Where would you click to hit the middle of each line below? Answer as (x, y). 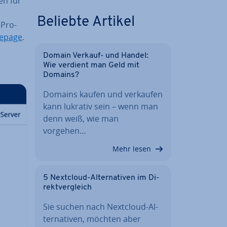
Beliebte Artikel (86, 22)
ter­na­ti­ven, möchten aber (92, 219)
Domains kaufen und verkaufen (103, 94)
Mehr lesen (132, 148)
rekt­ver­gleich (67, 187)
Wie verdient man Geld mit (91, 65)
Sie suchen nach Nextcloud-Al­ (101, 206)
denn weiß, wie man (81, 118)
